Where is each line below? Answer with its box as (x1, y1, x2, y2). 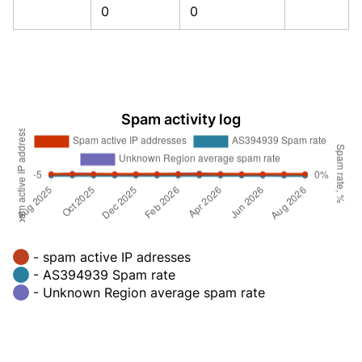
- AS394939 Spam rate (33, 266, 175, 283)
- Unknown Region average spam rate (33, 284, 265, 301)
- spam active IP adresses (33, 248, 191, 265)
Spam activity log (121, 111, 241, 128)
